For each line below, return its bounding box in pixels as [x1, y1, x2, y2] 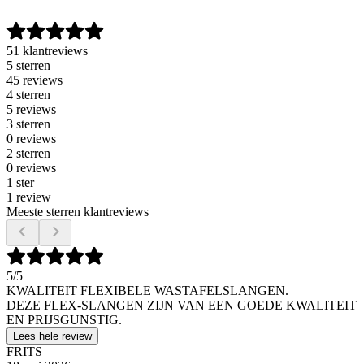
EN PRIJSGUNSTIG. [6, 312, 122, 327]
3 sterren [6, 116, 50, 131]
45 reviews [6, 72, 63, 87]
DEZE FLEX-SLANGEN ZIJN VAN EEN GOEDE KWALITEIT [6, 297, 357, 312]
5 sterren [6, 58, 50, 72]
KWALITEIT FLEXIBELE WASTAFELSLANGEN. [6, 283, 288, 297]
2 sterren [6, 145, 50, 160]
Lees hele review [13, 329, 92, 342]
